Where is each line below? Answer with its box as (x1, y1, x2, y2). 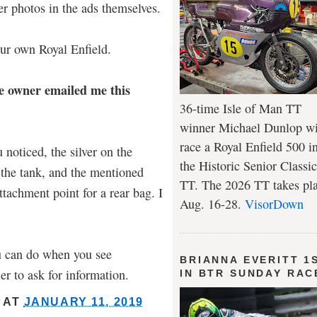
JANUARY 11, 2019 (23, 296, 144, 309)
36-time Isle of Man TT (180, 100, 301, 117)
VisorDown (245, 195, 304, 213)
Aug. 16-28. (180, 195, 245, 213)
